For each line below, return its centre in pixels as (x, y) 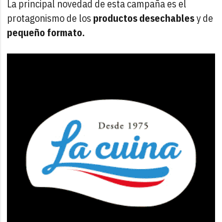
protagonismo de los (50, 18)
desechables (167, 18)
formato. (66, 33)
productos (115, 18)
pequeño (26, 33)
